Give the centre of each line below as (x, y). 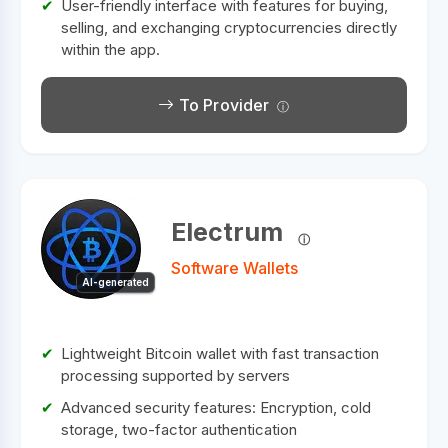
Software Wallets (234, 268)
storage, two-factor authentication (179, 430)
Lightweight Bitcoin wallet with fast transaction (220, 354)
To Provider (222, 105)
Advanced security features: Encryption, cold (216, 408)
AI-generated (115, 282)
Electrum (227, 232)
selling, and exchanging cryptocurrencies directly (229, 28)
